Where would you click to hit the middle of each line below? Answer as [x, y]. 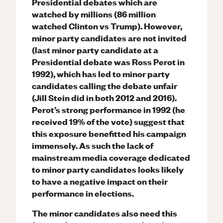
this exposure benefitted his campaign [109, 133]
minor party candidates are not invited [109, 38]
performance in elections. [83, 193]
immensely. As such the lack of [93, 145]
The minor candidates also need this [105, 213]
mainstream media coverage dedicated [111, 157]
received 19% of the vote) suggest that [108, 121]
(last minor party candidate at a [95, 50]
